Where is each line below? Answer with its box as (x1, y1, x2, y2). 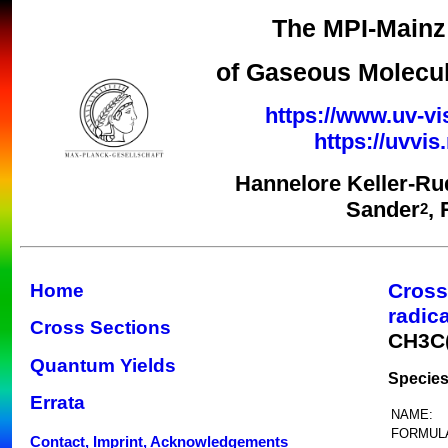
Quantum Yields (30, 354, 176, 376)
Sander (345, 196, 420, 222)
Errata (30, 392, 85, 414)
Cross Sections (30, 317, 171, 339)
